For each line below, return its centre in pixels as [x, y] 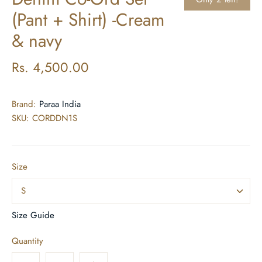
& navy [37, 40]
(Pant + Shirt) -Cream [88, 19]
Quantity [27, 241]
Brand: [24, 104]
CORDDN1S [55, 118]
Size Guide [33, 215]
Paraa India [60, 104]
